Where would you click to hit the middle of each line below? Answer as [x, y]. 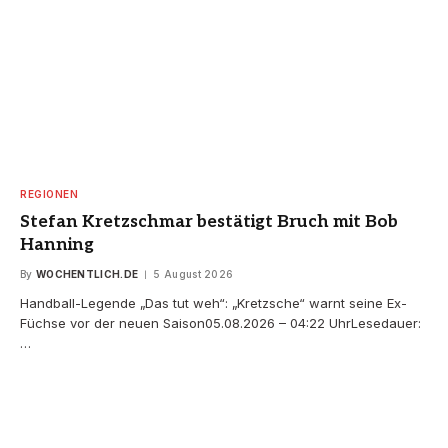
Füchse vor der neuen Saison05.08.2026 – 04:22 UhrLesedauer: [220, 322]
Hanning [57, 244]
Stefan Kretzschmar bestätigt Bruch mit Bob [209, 221]
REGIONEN [49, 193]
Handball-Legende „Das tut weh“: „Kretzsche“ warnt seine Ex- [213, 302]
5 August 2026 [193, 273]
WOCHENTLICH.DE [87, 273]
